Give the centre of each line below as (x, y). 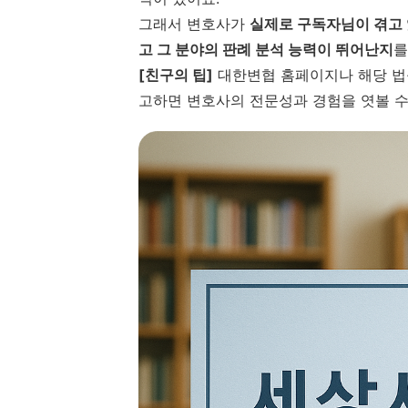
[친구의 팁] (176, 74)
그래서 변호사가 (194, 23)
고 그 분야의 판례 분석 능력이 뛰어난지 (266, 49)
